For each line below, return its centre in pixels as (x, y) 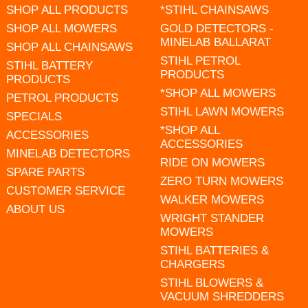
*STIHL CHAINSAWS (214, 10)
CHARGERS (192, 264)
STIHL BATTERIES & (214, 250)
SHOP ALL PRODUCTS (67, 10)
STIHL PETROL (200, 60)
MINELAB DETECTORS (68, 153)
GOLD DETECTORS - (217, 28)
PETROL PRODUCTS (62, 98)
